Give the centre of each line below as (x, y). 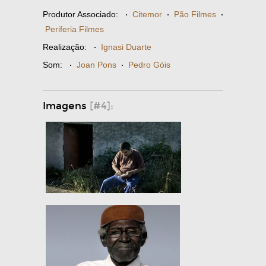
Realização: (65, 47)
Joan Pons (96, 65)
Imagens (66, 106)
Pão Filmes (195, 14)
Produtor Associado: (80, 14)
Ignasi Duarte (126, 47)
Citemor (147, 14)
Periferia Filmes (75, 29)
